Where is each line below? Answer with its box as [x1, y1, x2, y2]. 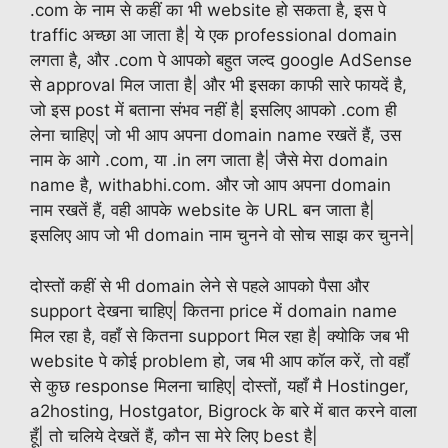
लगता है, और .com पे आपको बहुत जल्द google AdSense [30, 50, 412, 71]
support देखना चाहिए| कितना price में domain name [30, 300, 402, 321]
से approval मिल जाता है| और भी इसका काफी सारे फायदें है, [30, 75, 407, 96]
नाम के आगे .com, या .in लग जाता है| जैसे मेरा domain [30, 150, 388, 171]
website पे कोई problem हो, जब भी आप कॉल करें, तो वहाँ [30, 350, 409, 371]
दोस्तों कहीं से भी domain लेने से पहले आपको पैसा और [30, 275, 369, 296]
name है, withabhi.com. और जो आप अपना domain [30, 175, 391, 196]
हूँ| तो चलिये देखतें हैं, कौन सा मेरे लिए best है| [30, 425, 318, 446]
